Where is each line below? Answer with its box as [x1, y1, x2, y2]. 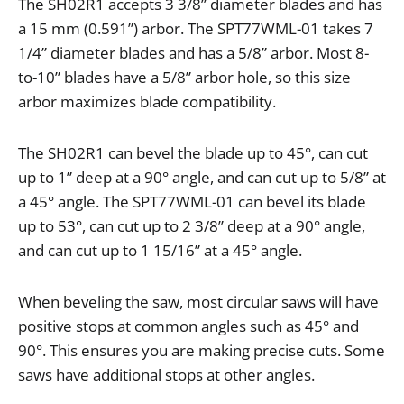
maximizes [60, 91, 136, 113]
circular [226, 290, 278, 312]
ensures [81, 339, 138, 361]
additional [93, 363, 161, 385]
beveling [63, 290, 122, 312]
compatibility [182, 91, 272, 113]
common [134, 315, 197, 336]
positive [18, 315, 72, 336]
